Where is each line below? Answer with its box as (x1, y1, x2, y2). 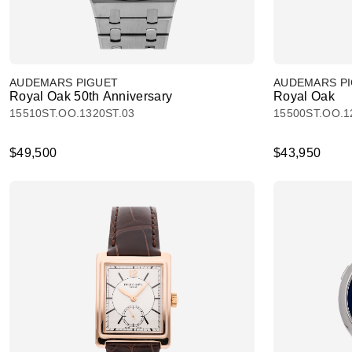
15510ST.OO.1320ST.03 (9, 107, 135, 119)
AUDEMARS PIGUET (9, 76, 119, 89)
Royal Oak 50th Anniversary (9, 90, 173, 103)
